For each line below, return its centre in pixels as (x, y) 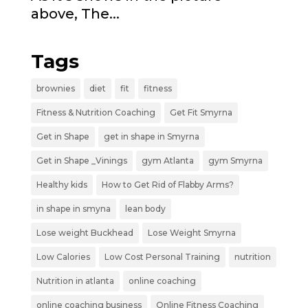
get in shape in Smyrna (151, 136)
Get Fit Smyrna (201, 112)
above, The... (75, 13)
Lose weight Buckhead (85, 232)
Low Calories (63, 256)
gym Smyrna (235, 160)
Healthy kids (62, 184)
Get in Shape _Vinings (81, 160)
